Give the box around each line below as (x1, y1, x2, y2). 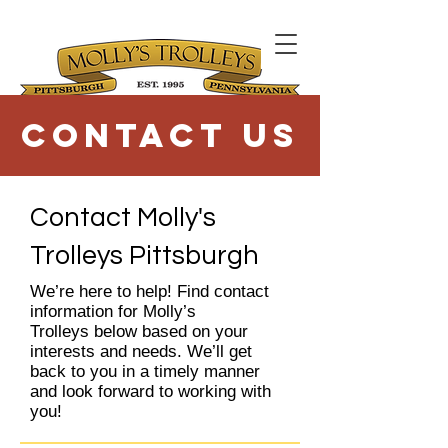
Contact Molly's (30, 204, 216, 232)
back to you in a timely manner (30, 362, 260, 381)
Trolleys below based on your (30, 322, 248, 341)
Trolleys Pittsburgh (30, 242, 259, 270)
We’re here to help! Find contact (30, 282, 269, 301)
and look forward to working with (30, 382, 271, 401)
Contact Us (20, 115, 300, 156)
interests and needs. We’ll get (30, 342, 252, 361)
